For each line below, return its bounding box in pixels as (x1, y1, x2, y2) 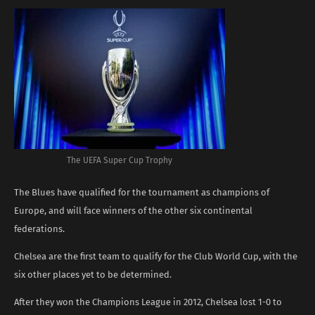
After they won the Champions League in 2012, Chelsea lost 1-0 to (14, 296, 282, 307)
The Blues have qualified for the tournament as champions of (14, 186, 269, 198)
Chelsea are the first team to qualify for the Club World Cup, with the (14, 250, 297, 262)
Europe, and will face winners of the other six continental (14, 205, 252, 216)
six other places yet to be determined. (14, 269, 172, 280)
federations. (14, 223, 65, 234)
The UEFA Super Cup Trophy (67, 155, 172, 165)
